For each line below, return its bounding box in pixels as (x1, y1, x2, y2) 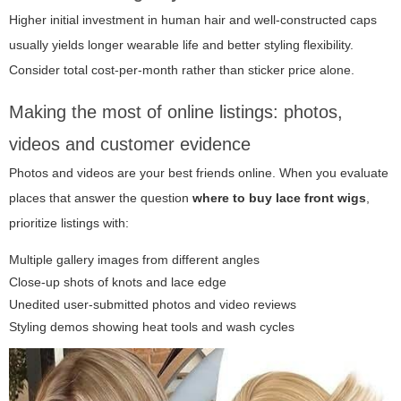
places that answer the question (9, 191, 192, 206)
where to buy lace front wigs (192, 191, 366, 206)
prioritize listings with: (9, 216, 129, 231)
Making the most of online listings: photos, (9, 102, 343, 123)
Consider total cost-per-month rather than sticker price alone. (9, 63, 354, 78)
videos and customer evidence (9, 134, 251, 155)
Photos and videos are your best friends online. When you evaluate (9, 166, 388, 181)
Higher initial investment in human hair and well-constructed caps (9, 13, 377, 28)
